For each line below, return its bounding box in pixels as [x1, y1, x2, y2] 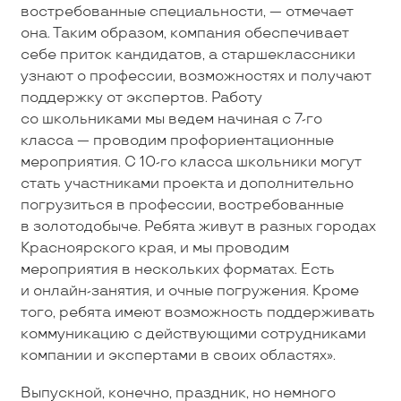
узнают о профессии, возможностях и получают [20, 67, 371, 85]
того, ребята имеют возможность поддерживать [20, 303, 375, 321]
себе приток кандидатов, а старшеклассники [20, 46, 355, 64]
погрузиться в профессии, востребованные [20, 196, 344, 214]
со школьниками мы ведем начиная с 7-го [20, 110, 322, 128]
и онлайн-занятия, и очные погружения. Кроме [20, 282, 359, 300]
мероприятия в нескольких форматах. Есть [20, 260, 335, 278]
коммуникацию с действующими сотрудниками [20, 325, 366, 343]
